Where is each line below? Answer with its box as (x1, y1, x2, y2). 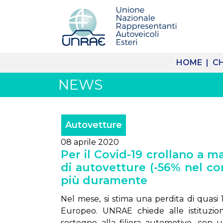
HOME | (176, 58, 211, 67)
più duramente (61, 174, 147, 187)
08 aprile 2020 (61, 137, 119, 147)
